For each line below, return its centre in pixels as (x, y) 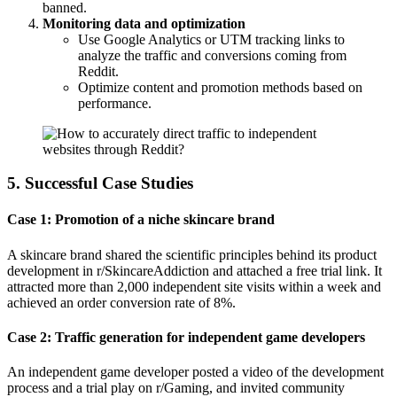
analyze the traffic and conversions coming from (212, 55)
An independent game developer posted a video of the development (195, 372)
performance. (115, 103)
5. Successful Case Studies (100, 183)
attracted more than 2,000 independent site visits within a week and (194, 286)
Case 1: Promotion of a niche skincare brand (141, 220)
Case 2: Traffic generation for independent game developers (186, 338)
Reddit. (98, 71)
